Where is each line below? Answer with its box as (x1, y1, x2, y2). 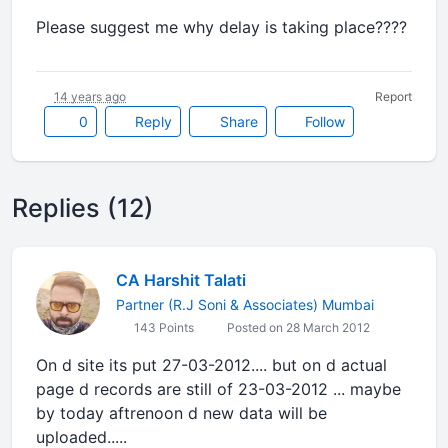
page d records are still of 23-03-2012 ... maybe (36, 379, 401, 399)
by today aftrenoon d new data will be (36, 403, 327, 423)
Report (375, 89, 412, 104)
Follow (301, 113, 345, 130)
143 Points (131, 320, 194, 335)
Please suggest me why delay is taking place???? (36, 17, 407, 37)
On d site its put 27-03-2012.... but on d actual (36, 355, 387, 375)
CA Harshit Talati (116, 270, 246, 290)
